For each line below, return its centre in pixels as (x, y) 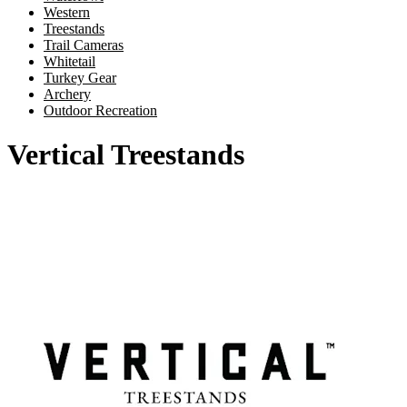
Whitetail (69, 61)
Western (67, 12)
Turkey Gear (80, 78)
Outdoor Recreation (100, 110)
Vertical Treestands (126, 155)
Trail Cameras (84, 45)
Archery (67, 94)
